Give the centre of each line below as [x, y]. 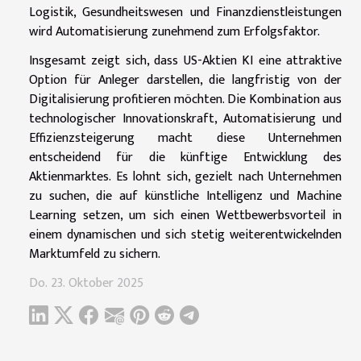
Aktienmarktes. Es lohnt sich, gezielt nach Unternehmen [185, 176]
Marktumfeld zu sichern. [95, 254]
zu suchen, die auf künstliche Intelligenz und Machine [185, 196]
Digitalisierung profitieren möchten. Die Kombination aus [185, 99]
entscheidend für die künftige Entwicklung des [185, 157]
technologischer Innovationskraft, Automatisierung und [185, 118]
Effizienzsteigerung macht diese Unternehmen [185, 138]
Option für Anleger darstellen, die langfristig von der [185, 80]
